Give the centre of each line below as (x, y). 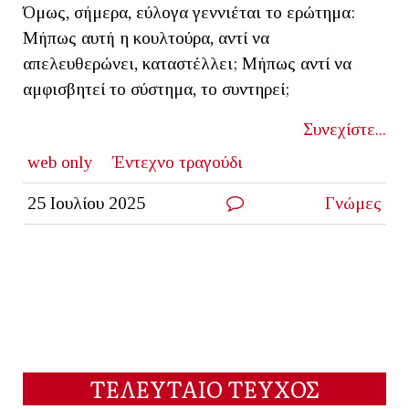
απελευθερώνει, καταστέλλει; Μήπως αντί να (187, 63)
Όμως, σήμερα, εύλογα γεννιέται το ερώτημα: (189, 12)
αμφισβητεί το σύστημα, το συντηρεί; (156, 89)
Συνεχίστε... (345, 129)
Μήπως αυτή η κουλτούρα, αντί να (146, 37)
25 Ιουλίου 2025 (86, 203)
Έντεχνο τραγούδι (177, 162)
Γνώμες (354, 203)
